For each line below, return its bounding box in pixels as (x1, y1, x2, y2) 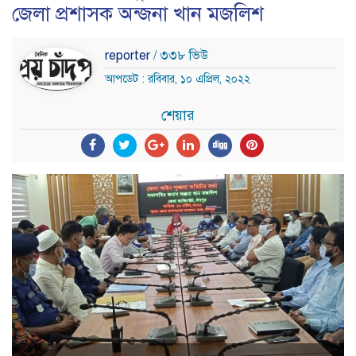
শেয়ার (161, 106, 195, 124)
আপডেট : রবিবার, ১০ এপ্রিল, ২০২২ (105, 72, 250, 86)
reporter (105, 47, 153, 64)
